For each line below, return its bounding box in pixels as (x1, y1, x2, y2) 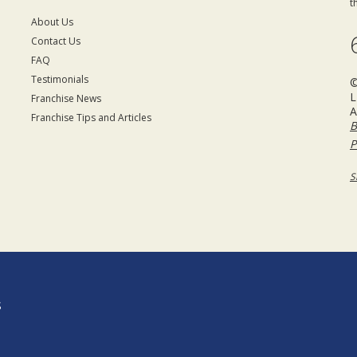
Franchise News (30, 92, 101, 105)
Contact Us (30, 34, 80, 48)
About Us (30, 15, 73, 29)
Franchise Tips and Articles (30, 111, 151, 124)
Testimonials (30, 73, 88, 86)
